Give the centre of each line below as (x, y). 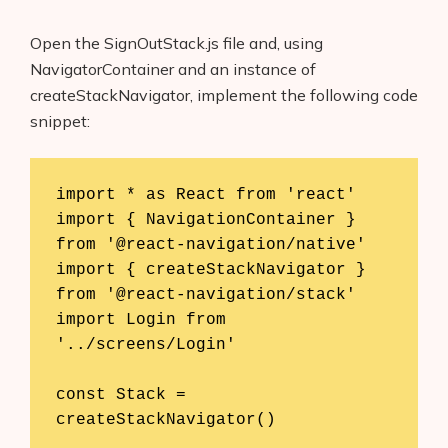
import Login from (140, 320)
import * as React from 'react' (205, 195)
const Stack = (120, 395)
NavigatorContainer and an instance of (173, 68)
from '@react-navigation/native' (210, 245)
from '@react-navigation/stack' (205, 295)
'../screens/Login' (145, 345)
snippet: (60, 120)
